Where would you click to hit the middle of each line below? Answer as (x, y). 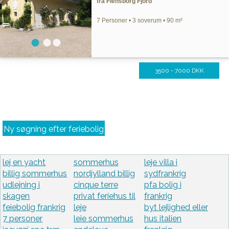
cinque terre (96, 185)
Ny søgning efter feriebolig (54, 129)
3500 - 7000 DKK (179, 71)
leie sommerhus (103, 219)
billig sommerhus (35, 174)
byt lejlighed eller (176, 208)
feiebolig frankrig (34, 208)
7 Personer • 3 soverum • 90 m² (140, 20)
